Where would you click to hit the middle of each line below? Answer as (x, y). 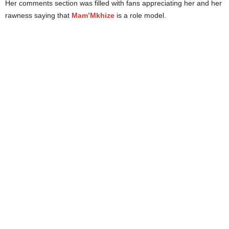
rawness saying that (38, 15)
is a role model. (140, 15)
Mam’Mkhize (93, 15)
